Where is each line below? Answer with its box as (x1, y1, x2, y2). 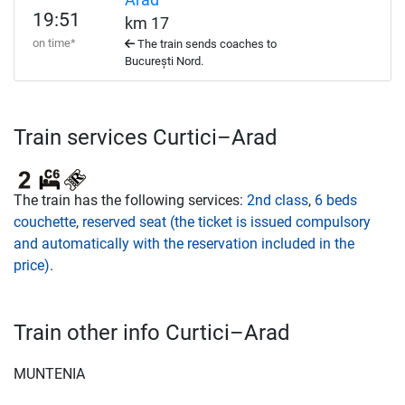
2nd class (247, 192, 308, 209)
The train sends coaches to (134, 37, 277, 51)
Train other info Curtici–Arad (14, 320, 290, 345)
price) (14, 257, 50, 274)
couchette (14, 213, 76, 231)
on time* (33, 36, 76, 50)
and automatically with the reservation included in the (14, 235, 354, 252)
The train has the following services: (14, 192, 247, 209)
